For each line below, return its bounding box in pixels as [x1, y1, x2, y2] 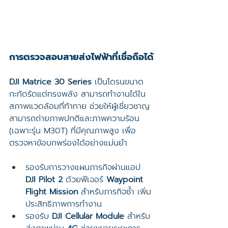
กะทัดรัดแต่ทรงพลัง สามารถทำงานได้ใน [9, 88, 146, 100]
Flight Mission [25, 185, 78, 198]
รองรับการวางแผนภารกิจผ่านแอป [25, 161, 144, 174]
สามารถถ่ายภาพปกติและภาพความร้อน [9, 112, 142, 125]
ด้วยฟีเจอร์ [63, 173, 106, 186]
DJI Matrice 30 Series [9, 75, 92, 88]
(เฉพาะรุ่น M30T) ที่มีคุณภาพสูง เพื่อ [9, 124, 136, 137]
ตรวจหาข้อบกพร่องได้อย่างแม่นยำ [9, 136, 127, 149]
